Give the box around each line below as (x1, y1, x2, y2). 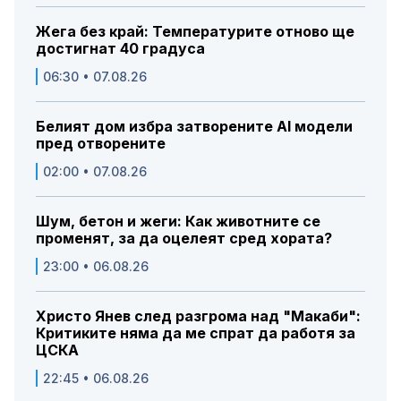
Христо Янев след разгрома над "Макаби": (36, 307, 361, 326)
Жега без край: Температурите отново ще (36, 22, 354, 41)
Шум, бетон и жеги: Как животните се (36, 212, 320, 231)
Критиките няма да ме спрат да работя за (36, 324, 355, 343)
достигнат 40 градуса (36, 39, 205, 58)
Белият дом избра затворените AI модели (36, 117, 353, 136)
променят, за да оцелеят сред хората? (36, 229, 332, 248)
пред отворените (36, 134, 166, 153)
